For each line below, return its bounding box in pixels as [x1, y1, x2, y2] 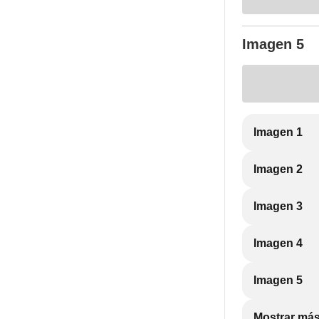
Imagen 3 [253, 200, 303, 212]
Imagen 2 [253, 163, 303, 175]
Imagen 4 [253, 237, 303, 249]
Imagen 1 [253, 126, 303, 138]
